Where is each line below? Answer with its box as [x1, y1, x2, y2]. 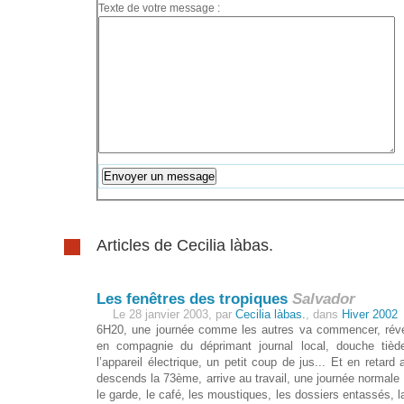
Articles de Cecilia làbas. [96, 235, 274, 254]
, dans [306, 307, 343, 321]
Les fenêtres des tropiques [96, 289, 289, 308]
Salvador [288, 289, 356, 308]
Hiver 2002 [342, 307, 399, 321]
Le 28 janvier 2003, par [113, 307, 236, 321]
